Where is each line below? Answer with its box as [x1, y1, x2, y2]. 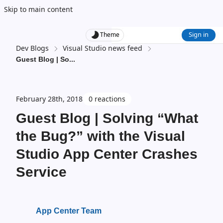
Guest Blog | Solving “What [16, 111, 198, 126]
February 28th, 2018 [16, 94, 83, 104]
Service [16, 164, 67, 180]
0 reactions [89, 94, 125, 104]
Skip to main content [4, 4, 73, 14]
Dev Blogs [16, 43, 49, 53]
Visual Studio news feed [63, 43, 142, 53]
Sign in [189, 30, 209, 39]
